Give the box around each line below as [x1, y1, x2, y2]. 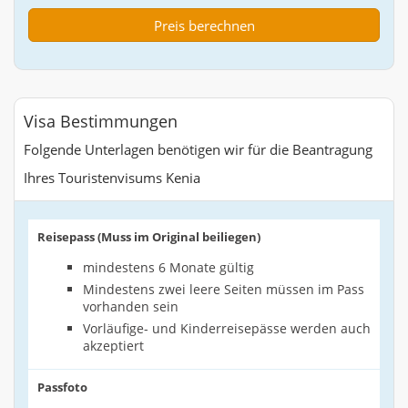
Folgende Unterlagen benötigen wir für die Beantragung [24, 140, 372, 159]
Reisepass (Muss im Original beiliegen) [37, 229, 260, 246]
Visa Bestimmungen [24, 110, 178, 133]
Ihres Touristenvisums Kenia [24, 168, 200, 188]
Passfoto [37, 378, 87, 395]
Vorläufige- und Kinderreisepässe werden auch [83, 320, 371, 338]
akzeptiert [83, 337, 144, 355]
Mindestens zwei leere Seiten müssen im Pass [83, 280, 364, 299]
